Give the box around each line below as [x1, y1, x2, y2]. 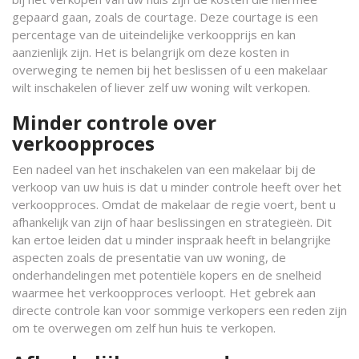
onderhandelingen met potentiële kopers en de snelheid [12, 267, 321, 283]
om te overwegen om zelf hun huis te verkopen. [12, 320, 276, 336]
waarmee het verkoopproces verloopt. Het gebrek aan [12, 284, 316, 301]
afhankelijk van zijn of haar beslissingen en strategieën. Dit [12, 214, 332, 230]
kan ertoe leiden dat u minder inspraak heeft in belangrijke [12, 232, 331, 248]
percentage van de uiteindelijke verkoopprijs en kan [12, 26, 296, 42]
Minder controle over [12, 109, 216, 135]
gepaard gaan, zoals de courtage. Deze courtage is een [12, 9, 318, 25]
